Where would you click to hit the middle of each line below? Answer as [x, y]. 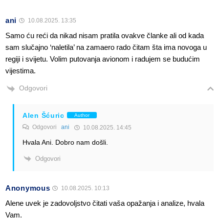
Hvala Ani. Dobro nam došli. [65, 142]
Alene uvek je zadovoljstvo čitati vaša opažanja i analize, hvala [105, 203]
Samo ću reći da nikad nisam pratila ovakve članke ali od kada [105, 36]
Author [82, 115]
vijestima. [21, 71]
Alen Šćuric [44, 115]
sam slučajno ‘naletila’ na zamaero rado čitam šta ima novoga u [106, 47]
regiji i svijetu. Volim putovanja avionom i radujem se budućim [103, 59]
